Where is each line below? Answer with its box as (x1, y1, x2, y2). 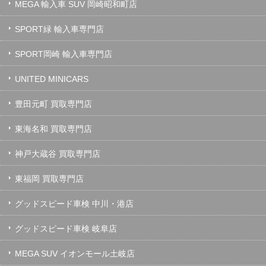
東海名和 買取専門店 (15, 123, 92, 134)
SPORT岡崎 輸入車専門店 (15, 49, 112, 59)
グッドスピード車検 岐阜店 (15, 223, 117, 233)
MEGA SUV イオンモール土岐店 (15, 248, 135, 258)
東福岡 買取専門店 (15, 173, 84, 183)
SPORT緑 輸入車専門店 (15, 24, 104, 34)
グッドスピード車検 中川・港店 (15, 198, 134, 208)
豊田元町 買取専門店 (15, 99, 92, 109)
